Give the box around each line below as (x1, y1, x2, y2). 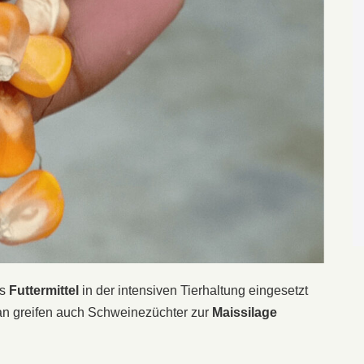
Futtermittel (9, 283, 79, 297)
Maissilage (212, 305, 277, 319)
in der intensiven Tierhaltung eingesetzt (79, 283, 308, 297)
